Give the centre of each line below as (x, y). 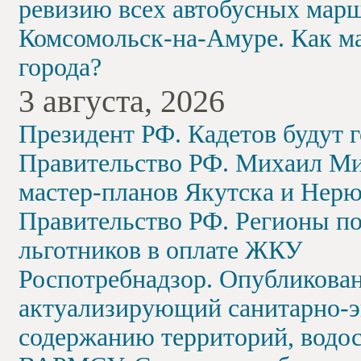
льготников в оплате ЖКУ (161, 250)
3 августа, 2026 (122, 101)
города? (60, 67)
